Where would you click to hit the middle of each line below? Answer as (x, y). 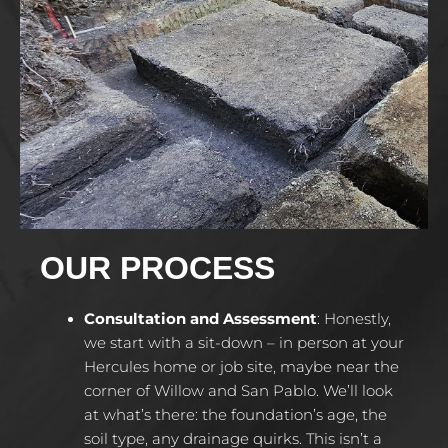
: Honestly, (353, 318)
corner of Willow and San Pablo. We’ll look (238, 390)
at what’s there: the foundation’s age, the (235, 414)
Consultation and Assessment (200, 318)
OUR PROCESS (157, 267)
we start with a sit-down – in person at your (243, 342)
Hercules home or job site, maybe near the (241, 366)
